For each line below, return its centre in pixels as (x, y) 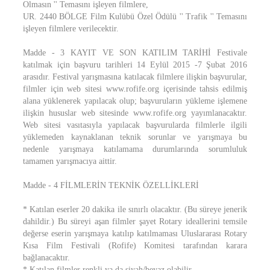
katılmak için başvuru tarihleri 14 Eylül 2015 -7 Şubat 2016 (135, 65)
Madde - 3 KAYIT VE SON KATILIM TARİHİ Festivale (135, 53)
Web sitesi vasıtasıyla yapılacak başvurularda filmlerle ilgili (135, 125)
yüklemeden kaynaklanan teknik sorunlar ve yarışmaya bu (135, 137)
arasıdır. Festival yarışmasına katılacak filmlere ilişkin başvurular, (135, 77)
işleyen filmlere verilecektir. (71, 29)
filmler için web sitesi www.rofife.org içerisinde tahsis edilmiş (135, 89)
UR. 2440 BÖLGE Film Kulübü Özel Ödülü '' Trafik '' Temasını (135, 17)
